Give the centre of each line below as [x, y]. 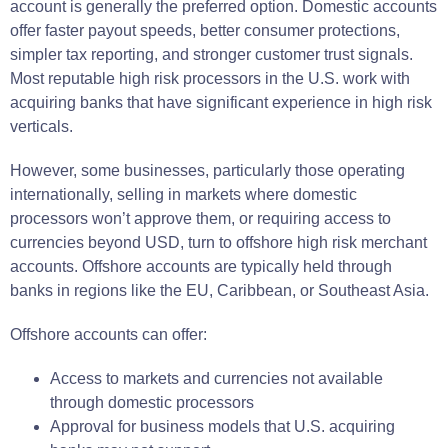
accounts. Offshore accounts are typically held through [201, 266]
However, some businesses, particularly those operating [207, 170]
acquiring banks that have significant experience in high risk [221, 102]
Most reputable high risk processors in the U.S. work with [210, 78]
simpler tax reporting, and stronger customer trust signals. [211, 54]
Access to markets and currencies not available [216, 378]
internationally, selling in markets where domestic [183, 194]
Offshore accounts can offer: [108, 334]
